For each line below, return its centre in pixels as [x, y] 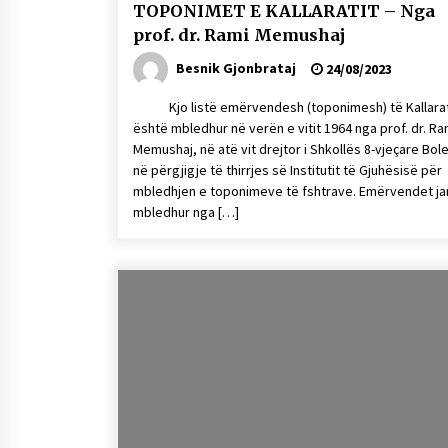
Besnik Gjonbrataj [236, 67]
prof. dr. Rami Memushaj [239, 35]
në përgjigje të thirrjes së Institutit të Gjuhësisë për [287, 170]
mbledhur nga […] [186, 212]
